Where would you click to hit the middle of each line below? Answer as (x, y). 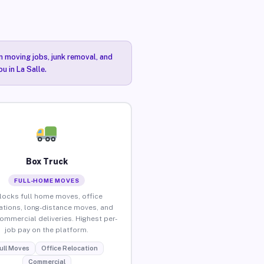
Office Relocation (69, 248)
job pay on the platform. (47, 230)
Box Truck (47, 161)
